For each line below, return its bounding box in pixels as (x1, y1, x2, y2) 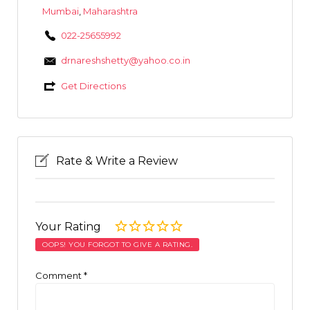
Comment (35, 269, 84, 281)
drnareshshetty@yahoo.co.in (60, 55, 190, 66)
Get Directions (60, 80, 126, 91)
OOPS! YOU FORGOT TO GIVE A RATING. (42, 239, 192, 249)
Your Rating (35, 219, 104, 233)
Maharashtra (82, 5, 138, 17)
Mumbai (42, 5, 79, 17)
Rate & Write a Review (56, 154, 178, 167)
